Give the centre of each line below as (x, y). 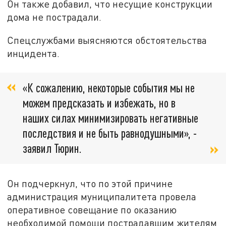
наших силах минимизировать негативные (110, 118)
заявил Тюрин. (52, 148)
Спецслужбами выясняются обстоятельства (107, 40)
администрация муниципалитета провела (102, 196)
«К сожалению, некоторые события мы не (109, 87)
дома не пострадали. (54, 17)
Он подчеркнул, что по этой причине (90, 183)
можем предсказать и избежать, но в (99, 102)
